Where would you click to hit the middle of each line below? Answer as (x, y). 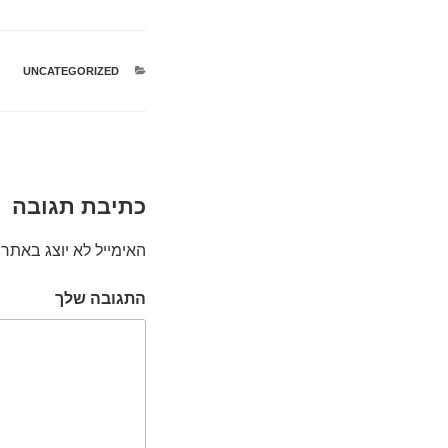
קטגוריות (97, 71)
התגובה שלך (100, 298)
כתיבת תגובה (79, 207)
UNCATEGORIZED (70, 71)
